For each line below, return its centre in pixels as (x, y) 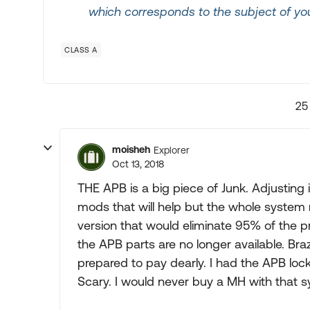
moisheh (131, 149)
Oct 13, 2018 (138, 164)
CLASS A (81, 50)
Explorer (172, 150)
